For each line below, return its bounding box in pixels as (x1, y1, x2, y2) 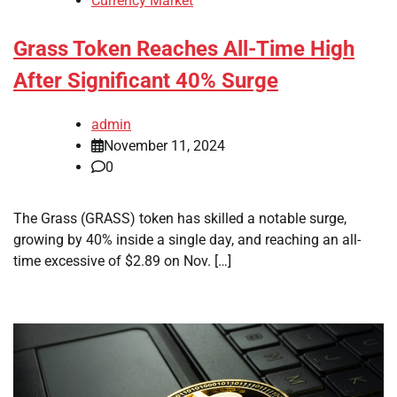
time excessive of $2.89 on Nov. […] (13, 252, 231, 269)
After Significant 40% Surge (13, 68, 278, 94)
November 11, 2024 (104, 136, 225, 154)
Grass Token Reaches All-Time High (13, 36, 354, 62)
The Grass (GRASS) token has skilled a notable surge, (13, 209, 346, 227)
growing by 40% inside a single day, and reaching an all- (13, 230, 361, 248)
